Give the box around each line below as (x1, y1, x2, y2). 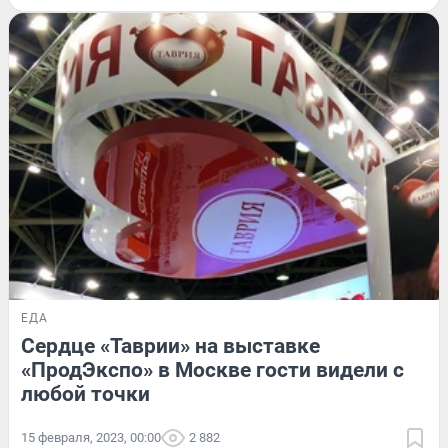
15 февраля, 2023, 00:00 (21, 429, 161, 445)
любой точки (21, 381, 150, 406)
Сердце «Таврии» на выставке (21, 333, 320, 358)
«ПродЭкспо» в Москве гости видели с (21, 357, 404, 382)
